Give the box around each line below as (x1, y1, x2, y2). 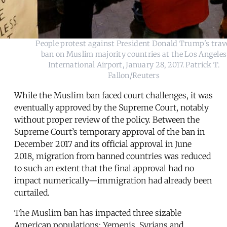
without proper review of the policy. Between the (14, 114, 200, 125)
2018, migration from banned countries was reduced (14, 150, 211, 161)
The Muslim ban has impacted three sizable (14, 207, 181, 218)
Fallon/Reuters (107, 70, 160, 80)
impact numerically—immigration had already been (14, 175, 212, 185)
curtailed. (14, 187, 50, 198)
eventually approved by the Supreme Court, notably (14, 102, 209, 112)
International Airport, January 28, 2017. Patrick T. (48, 60, 220, 69)
